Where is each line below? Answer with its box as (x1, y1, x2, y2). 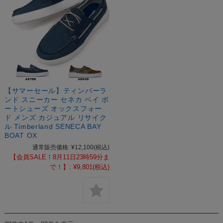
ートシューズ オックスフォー (4, 104, 103, 112)
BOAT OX (4, 131, 37, 139)
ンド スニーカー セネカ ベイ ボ (4, 95, 110, 104)
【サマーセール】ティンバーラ (4, 86, 108, 95)
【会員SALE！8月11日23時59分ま (9, 153, 110, 161)
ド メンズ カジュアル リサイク (4, 113, 107, 121)
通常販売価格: (32, 143, 70, 151)
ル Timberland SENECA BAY (4, 122, 102, 130)
